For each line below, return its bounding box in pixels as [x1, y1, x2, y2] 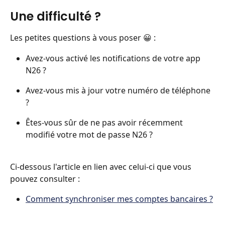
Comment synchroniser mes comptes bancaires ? [26, 193, 213, 205]
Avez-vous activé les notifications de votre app [26, 52, 202, 64]
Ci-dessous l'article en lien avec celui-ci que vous [10, 161, 193, 173]
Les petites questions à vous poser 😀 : [10, 32, 156, 44]
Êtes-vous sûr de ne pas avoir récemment [26, 117, 185, 128]
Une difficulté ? [10, 8, 104, 25]
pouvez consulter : [10, 173, 80, 185]
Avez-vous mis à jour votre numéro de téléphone [26, 84, 212, 96]
